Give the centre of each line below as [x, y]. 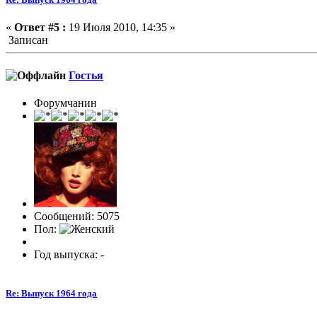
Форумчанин [65, 103]
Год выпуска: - [69, 254]
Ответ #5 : [40, 28]
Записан [27, 40]
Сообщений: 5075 [77, 216]
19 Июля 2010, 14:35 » [121, 28]
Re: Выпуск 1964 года [51, 294]
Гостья [86, 75]
